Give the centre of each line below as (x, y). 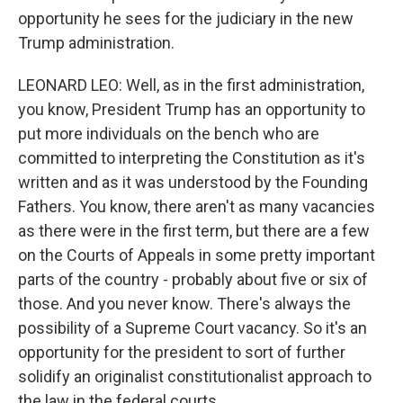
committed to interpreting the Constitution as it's (192, 157)
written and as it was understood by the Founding (193, 182)
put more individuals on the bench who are (169, 133)
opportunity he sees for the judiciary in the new (186, 18)
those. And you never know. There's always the (184, 303)
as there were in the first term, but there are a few (194, 230)
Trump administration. (96, 42)
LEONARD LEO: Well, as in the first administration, (191, 85)
